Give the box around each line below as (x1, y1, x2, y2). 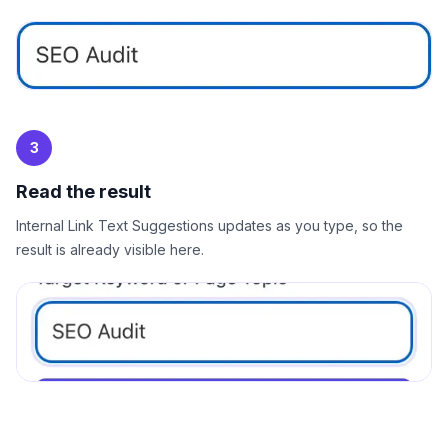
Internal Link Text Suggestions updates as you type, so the (16, 217, 403, 235)
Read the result (16, 181, 151, 203)
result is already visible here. (16, 241, 204, 259)
